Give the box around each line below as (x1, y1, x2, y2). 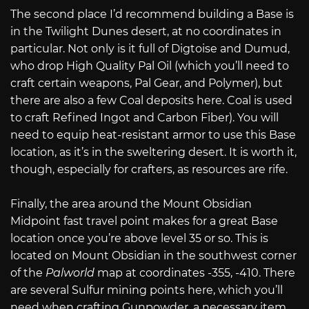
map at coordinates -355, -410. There (94, 266, 295, 280)
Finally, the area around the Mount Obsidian (10, 197, 252, 211)
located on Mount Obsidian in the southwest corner (10, 249, 297, 263)
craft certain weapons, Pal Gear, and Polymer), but (10, 76, 283, 90)
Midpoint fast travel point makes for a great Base (10, 215, 278, 228)
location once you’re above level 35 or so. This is (10, 232, 268, 246)
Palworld (46, 266, 94, 280)
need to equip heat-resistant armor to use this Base (10, 128, 296, 141)
